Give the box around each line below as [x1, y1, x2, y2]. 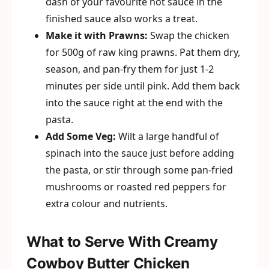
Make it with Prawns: [46, 29, 148, 42]
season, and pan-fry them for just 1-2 [46, 62, 214, 76]
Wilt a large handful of [116, 130, 219, 143]
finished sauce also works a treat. [46, 12, 198, 25]
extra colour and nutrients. [46, 197, 168, 210]
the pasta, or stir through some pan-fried [46, 163, 233, 177]
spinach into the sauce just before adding [46, 147, 234, 160]
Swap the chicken [148, 29, 229, 42]
